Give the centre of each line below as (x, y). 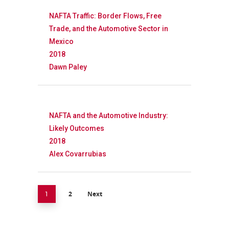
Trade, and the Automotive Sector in (108, 29)
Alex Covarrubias (77, 154)
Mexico (61, 41)
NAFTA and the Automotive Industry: (108, 116)
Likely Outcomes (76, 128)
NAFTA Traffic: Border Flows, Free (105, 16)
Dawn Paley (68, 67)
